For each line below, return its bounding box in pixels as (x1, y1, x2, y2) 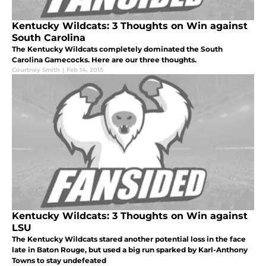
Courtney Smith (12, 66, 60, 74)
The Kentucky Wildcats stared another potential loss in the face (12, 235, 246, 244)
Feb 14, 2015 (66, 66, 103, 74)
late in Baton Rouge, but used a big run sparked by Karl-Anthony (12, 245, 248, 255)
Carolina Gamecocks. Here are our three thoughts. (12, 55, 197, 65)
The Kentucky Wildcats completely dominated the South (12, 45, 223, 54)
